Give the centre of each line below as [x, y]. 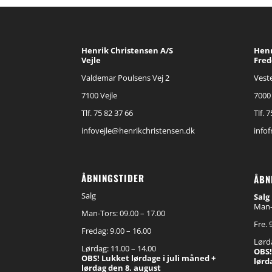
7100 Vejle [100, 96]
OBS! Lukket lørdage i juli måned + [149, 258]
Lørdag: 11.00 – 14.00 [119, 249]
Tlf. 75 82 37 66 [107, 113]
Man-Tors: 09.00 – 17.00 [124, 213]
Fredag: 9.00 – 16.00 [117, 231]
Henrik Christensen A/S [127, 51]
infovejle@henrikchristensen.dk [138, 131]
